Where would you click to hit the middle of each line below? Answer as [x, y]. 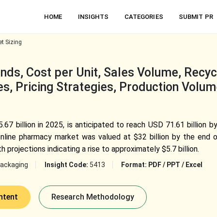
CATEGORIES [144, 17]
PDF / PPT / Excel [175, 165]
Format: [134, 165]
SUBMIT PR [196, 17]
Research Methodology [93, 197]
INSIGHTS [93, 17]
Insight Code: [67, 165]
